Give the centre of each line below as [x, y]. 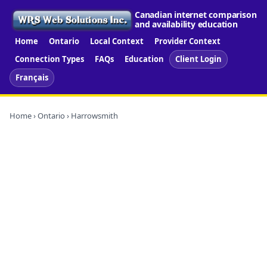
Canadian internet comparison [196, 15]
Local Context [117, 41]
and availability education [186, 24]
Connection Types [49, 59]
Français [32, 77]
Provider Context [187, 41]
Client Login [198, 59]
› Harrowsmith [91, 115]
